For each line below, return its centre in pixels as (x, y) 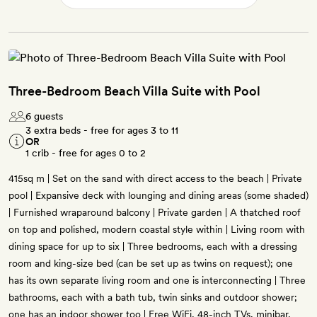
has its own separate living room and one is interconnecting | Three (157, 281)
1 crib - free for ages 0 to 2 (86, 153)
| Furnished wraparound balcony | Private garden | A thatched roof (155, 213)
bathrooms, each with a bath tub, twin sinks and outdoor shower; (153, 298)
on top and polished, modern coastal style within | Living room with (157, 230)
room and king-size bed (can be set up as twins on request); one (151, 264)
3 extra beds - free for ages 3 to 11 (102, 131)
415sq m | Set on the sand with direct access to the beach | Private (155, 179)
